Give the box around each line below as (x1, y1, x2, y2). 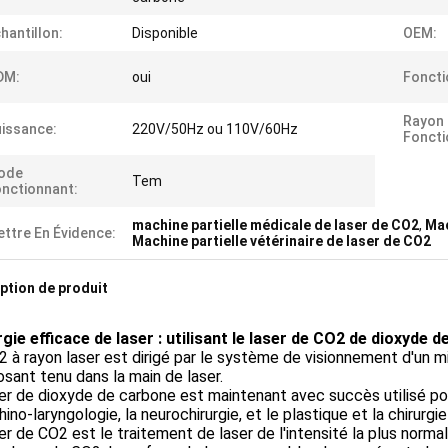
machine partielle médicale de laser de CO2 (132, 217, 419, 233)
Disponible (132, 25, 198, 41)
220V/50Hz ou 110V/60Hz (132, 121, 298, 137)
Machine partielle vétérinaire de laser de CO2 (132, 233, 431, 249)
